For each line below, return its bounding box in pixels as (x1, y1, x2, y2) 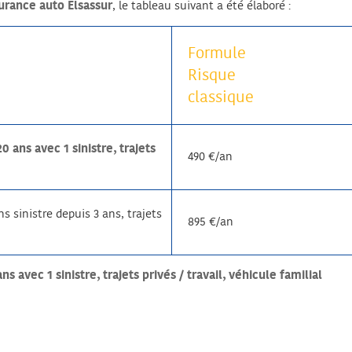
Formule (188, 46, 246, 62)
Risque (188, 68, 236, 84)
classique (188, 90, 254, 106)
